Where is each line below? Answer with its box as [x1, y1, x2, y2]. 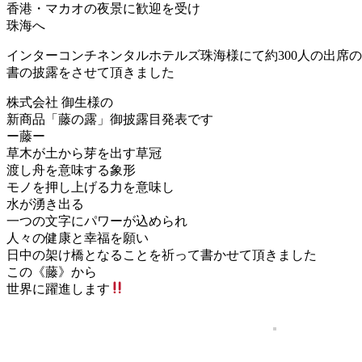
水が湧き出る [6, 196, 84, 211]
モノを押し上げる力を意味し [6, 179, 175, 194]
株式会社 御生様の [6, 95, 113, 109]
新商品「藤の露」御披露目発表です [6, 112, 213, 126]
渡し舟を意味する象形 [6, 162, 136, 177]
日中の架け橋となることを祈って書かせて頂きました [6, 247, 317, 262]
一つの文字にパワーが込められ [6, 213, 187, 228]
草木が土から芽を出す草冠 [6, 145, 162, 160]
